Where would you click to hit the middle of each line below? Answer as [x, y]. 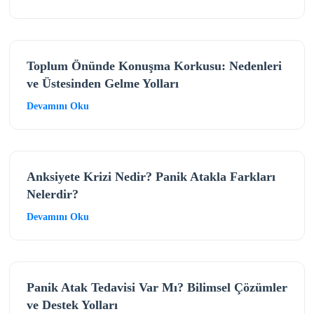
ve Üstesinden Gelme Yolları [102, 83]
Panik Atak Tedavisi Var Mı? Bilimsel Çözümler [157, 287]
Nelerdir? [52, 194]
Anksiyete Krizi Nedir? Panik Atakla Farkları [151, 176]
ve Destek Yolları [72, 305]
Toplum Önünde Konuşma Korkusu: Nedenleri [154, 66]
